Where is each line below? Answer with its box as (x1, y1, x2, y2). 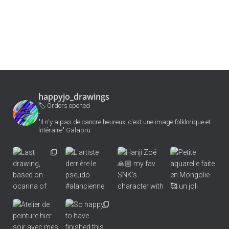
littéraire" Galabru (38, 126, 90, 134)
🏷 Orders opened (38, 101, 90, 109)
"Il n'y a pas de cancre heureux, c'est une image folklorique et (38, 118, 211, 126)
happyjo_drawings (38, 90, 109, 102)
